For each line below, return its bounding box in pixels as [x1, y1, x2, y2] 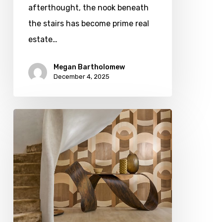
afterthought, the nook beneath [28, 3, 149, 13]
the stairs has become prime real [28, 19, 149, 29]
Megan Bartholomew [53, 63, 125, 72]
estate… [28, 35, 57, 45]
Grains [12, 191, 37, 200]
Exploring [12, 159, 48, 168]
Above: [12, 143, 38, 153]
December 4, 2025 [53, 73, 110, 81]
